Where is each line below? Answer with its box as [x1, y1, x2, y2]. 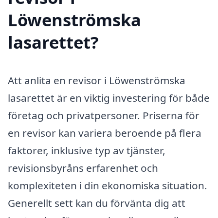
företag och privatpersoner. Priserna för [8, 108, 200, 122]
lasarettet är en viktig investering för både [8, 91, 210, 105]
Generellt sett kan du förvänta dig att [8, 196, 185, 210]
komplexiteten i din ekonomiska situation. [8, 178, 207, 192]
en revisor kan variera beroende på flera [8, 126, 201, 140]
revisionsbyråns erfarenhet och [8, 161, 158, 175]
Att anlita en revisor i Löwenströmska [8, 73, 185, 87]
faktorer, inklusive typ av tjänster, [8, 143, 165, 157]
